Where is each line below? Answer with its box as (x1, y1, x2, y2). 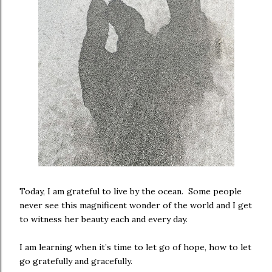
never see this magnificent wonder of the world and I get (19, 200, 252, 211)
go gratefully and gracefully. (19, 256, 142, 267)
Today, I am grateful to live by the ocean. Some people (19, 186, 242, 197)
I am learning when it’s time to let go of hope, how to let (19, 242, 251, 253)
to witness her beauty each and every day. (19, 214, 190, 225)
